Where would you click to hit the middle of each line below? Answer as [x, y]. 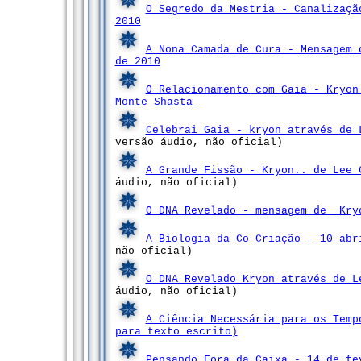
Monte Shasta [157, 102]
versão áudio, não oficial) [199, 142]
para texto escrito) [176, 332]
